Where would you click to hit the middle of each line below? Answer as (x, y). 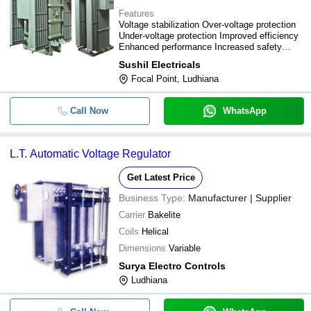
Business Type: (152, 198)
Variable (185, 248)
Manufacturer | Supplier (240, 198)
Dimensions (142, 248)
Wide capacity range (160, 58)
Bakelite (164, 215)
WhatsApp (244, 111)
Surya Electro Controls (172, 266)
